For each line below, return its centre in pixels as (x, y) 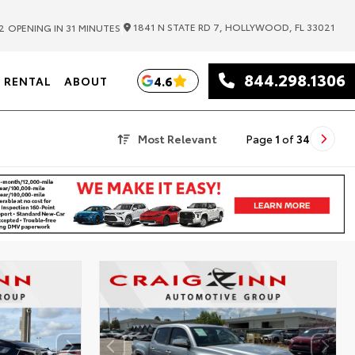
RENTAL (27, 81)
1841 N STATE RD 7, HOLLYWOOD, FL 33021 (233, 27)
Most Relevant (177, 139)
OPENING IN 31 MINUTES (64, 27)
